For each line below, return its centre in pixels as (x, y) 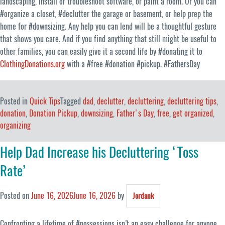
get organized (193, 113)
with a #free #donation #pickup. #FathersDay (132, 64)
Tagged (72, 101)
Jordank (143, 196)
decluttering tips (192, 101)
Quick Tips (45, 101)
